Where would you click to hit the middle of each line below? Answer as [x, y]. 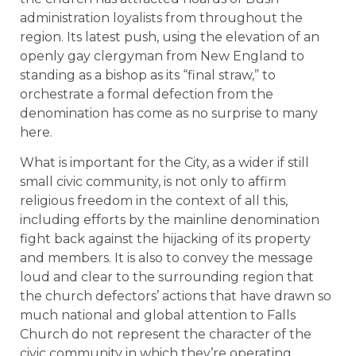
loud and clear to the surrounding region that [167, 277]
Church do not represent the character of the [166, 335]
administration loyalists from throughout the [161, 17]
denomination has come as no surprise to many [169, 113]
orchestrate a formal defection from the [147, 94]
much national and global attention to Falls [158, 315]
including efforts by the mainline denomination [170, 220]
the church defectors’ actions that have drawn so [176, 296]
